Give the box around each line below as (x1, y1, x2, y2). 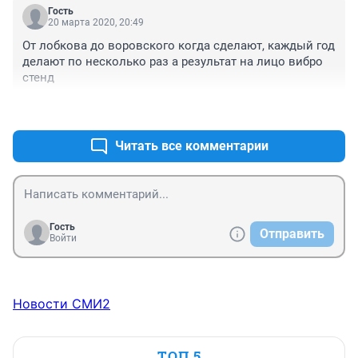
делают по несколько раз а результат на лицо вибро (22, 54, 323, 70)
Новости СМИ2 (13, 296, 110, 312)
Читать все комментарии (115, 138, 268, 154)
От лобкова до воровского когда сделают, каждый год (22, 38, 335, 54)
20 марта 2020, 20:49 (48, 17, 144, 29)
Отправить (260, 226, 324, 242)
